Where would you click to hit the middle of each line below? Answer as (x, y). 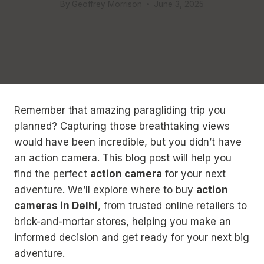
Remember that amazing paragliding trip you (120, 110)
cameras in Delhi (56, 206)
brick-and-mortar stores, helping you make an (123, 222)
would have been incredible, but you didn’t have (128, 142)
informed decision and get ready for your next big (132, 237)
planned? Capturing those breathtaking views (122, 126)
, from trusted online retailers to (172, 206)
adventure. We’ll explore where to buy (105, 190)
